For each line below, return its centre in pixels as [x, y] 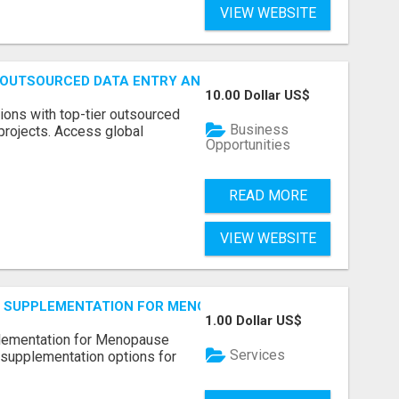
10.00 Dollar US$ [258, 96]
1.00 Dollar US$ [254, 320]
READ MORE [268, 195]
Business [258, 130]
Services [256, 355]
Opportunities [248, 144]
